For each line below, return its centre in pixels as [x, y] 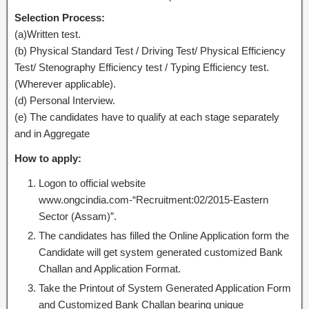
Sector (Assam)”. [78, 216]
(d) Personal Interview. [65, 100]
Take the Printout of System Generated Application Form [165, 288]
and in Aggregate [52, 133]
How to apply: [48, 158]
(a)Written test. [48, 34]
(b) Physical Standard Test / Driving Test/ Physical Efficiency [150, 51]
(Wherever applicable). [65, 84]
